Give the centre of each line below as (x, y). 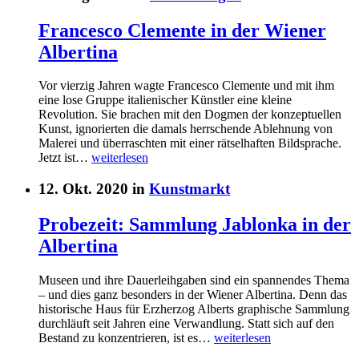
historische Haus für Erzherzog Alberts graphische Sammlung (194, 309)
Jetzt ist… (65, 158)
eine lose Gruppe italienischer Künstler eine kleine (165, 100)
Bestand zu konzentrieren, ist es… (126, 337)
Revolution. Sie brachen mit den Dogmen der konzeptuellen (190, 115)
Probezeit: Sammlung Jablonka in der (195, 225)
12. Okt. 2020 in (94, 189)
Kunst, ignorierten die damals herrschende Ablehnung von (186, 129)
